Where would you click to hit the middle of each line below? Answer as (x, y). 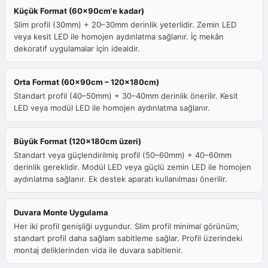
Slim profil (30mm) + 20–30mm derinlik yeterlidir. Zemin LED (125, 25)
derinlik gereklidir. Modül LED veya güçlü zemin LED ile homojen (133, 167)
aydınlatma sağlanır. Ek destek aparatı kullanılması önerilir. (121, 179)
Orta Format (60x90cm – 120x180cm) (86, 82)
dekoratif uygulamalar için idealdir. (77, 49)
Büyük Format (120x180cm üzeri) (77, 141)
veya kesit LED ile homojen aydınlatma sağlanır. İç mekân (119, 37)
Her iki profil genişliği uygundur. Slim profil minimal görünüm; (127, 226)
